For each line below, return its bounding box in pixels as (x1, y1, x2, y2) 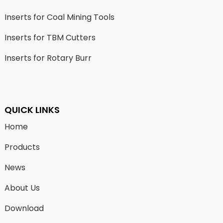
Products (4, 141, 40, 153)
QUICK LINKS (4, 104, 60, 116)
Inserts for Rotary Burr (4, 52, 92, 64)
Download (4, 203, 44, 215)
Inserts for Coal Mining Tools (4, 11, 114, 23)
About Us (4, 182, 40, 194)
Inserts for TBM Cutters (4, 32, 96, 44)
